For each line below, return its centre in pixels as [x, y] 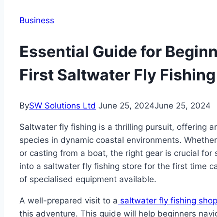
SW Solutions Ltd [62, 106]
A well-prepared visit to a [69, 201]
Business [37, 20]
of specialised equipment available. [88, 179]
